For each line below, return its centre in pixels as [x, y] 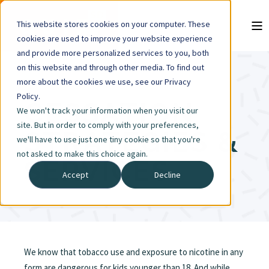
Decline [168, 175]
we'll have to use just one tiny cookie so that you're [109, 139]
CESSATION [109, 113]
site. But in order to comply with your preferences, [108, 125]
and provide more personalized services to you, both [113, 53]
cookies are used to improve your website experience [115, 38]
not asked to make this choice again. [82, 154]
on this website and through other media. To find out [110, 67]
